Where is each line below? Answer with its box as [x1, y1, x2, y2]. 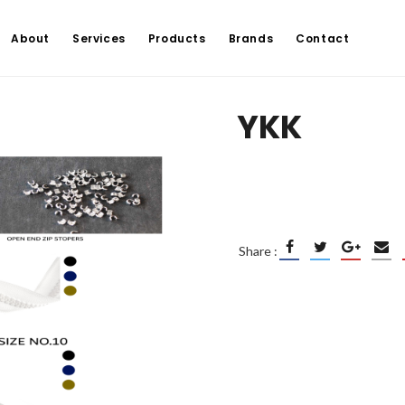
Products [147, 31, 206, 46]
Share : [239, 243, 278, 259]
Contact [296, 31, 350, 46]
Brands [228, 31, 274, 46]
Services [72, 31, 126, 46]
